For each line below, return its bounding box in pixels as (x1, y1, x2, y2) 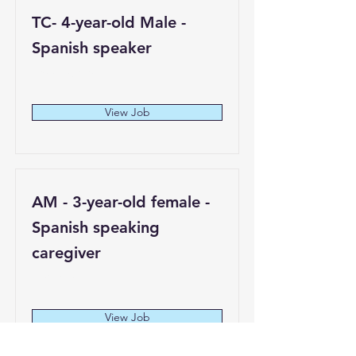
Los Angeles (32, 64, 95, 79)
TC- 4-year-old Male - (32, 13, 186, 32)
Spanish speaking (32, 218, 160, 237)
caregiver (32, 243, 101, 262)
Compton (32, 269, 81, 284)
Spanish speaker (32, 38, 152, 57)
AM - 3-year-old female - (32, 192, 210, 211)
